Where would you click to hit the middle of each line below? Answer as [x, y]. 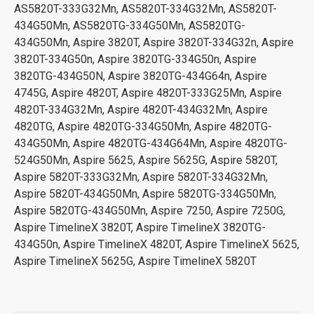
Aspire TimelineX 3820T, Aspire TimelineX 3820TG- [140, 227]
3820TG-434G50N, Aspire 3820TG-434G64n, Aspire [141, 76]
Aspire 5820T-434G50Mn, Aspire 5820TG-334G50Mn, [145, 194]
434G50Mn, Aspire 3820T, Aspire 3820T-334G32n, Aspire [154, 42]
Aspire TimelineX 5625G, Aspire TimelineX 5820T [135, 261]
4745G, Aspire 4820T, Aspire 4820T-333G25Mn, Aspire [148, 93]
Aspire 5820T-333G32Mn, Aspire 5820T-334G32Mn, [141, 177]
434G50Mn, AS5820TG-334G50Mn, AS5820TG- [130, 26]
